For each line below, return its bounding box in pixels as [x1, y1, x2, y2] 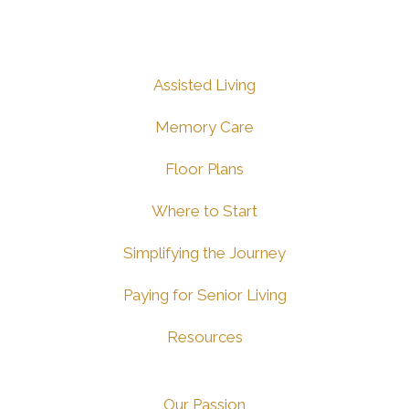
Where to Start [152, 201, 257, 220]
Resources [166, 327, 243, 346]
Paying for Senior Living [122, 285, 287, 304]
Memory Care [155, 117, 254, 136]
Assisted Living [153, 75, 256, 94]
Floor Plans [165, 159, 244, 178]
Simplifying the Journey [123, 243, 286, 262]
